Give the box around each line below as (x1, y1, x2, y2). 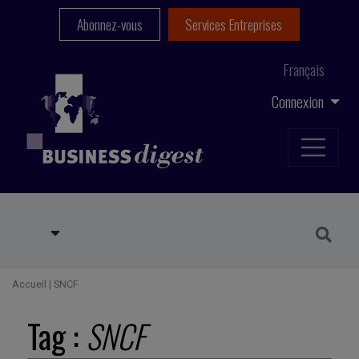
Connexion (271, 89, 327, 113)
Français (283, 58, 325, 81)
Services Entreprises (185, 14, 283, 35)
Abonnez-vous (76, 14, 143, 35)
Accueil (12, 278, 46, 291)
